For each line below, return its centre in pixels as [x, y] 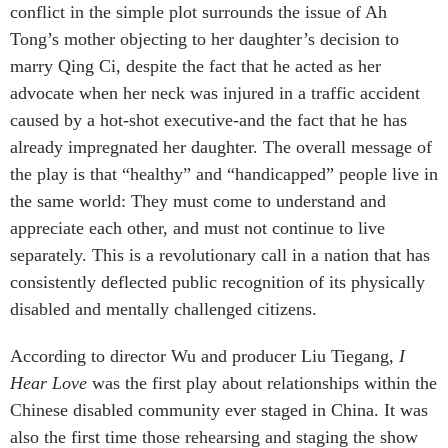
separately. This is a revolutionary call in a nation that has [220, 254]
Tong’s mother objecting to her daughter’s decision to [204, 38]
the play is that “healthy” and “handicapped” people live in [224, 173]
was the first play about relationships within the [262, 382]
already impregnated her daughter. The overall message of [221, 146]
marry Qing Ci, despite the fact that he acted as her [195, 65]
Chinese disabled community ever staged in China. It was [219, 409]
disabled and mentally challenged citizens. [163, 308]
